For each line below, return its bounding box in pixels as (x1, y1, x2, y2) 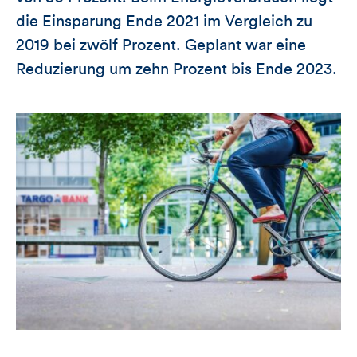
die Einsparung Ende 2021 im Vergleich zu (16, 13, 312, 29)
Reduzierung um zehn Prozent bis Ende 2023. (16, 61, 337, 77)
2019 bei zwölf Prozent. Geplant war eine (16, 37, 306, 53)
